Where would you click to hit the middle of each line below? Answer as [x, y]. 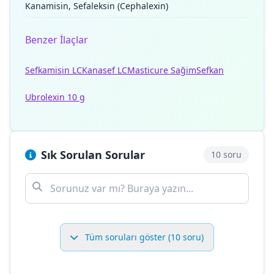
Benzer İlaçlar [57, 40]
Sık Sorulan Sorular [93, 155]
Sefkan [210, 70]
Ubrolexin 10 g [55, 97]
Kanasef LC [105, 70]
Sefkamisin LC [54, 70]
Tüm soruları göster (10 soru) [143, 237]
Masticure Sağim [162, 70]
